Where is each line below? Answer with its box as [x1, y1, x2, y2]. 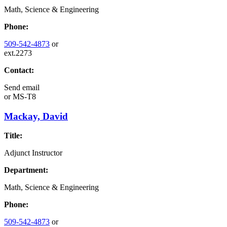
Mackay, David [4, 110, 68, 122]
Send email [4, 83, 40, 92]
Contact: [4, 66, 34, 74]
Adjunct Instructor [4, 148, 62, 158]
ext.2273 [4, 49, 32, 57]
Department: [4, 166, 48, 175]
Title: [4, 131, 22, 140]
